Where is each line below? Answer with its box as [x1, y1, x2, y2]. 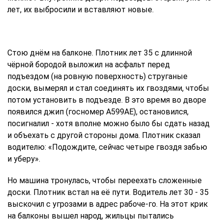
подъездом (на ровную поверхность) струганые [7, 72, 188, 81]
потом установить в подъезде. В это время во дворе [7, 95, 206, 105]
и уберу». [7, 154, 42, 164]
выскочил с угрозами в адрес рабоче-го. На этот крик [7, 199, 208, 209]
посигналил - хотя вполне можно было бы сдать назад [7, 119, 210, 128]
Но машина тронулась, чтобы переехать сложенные [7, 176, 202, 185]
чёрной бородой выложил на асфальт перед [7, 60, 170, 69]
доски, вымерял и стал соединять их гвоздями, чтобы [7, 83, 209, 93]
